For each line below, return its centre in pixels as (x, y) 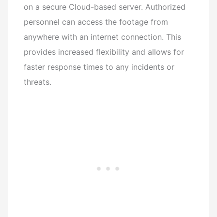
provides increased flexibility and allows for (104, 52)
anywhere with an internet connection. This (103, 37)
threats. (38, 82)
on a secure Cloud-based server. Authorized (105, 7)
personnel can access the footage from (96, 22)
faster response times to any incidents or (99, 67)
